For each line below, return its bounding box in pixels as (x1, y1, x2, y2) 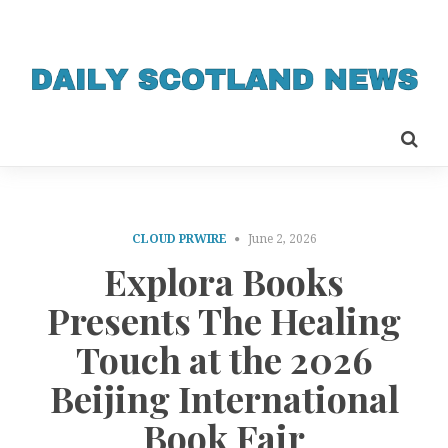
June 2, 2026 (247, 231, 317, 246)
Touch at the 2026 (75, 335, 373, 384)
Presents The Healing (47, 296, 401, 345)
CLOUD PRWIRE (131, 231, 227, 246)
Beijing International (49, 374, 399, 423)
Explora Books (104, 257, 344, 306)
